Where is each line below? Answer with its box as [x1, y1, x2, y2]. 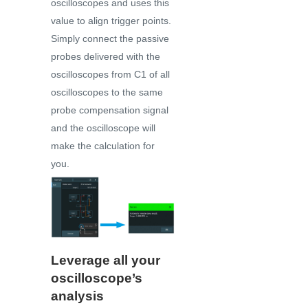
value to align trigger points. [51, 14, 171, 26]
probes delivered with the [51, 50, 160, 62]
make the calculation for [51, 140, 155, 151]
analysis [51, 289, 104, 304]
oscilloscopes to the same [51, 86, 163, 98]
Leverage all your [51, 253, 160, 268]
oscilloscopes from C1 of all [51, 68, 170, 80]
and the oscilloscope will [51, 122, 155, 133]
